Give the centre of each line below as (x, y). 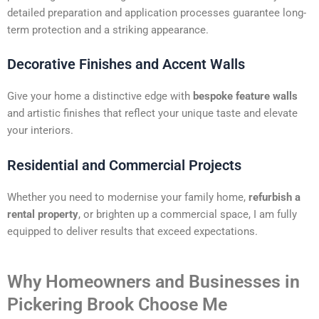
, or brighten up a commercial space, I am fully (188, 214)
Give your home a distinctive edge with (100, 96)
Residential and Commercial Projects (124, 165)
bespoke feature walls (245, 96)
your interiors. (40, 131)
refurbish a (273, 197)
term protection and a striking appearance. (108, 30)
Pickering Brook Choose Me (117, 305)
